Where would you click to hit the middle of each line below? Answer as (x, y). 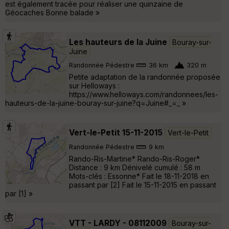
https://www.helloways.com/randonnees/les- (144, 94)
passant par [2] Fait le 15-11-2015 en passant (143, 185)
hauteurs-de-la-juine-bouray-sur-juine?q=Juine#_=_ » (96, 103)
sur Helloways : (94, 85)
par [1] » (19, 193)
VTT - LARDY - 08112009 (118, 223)
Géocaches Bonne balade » (52, 12)
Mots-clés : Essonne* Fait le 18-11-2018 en (139, 176)
